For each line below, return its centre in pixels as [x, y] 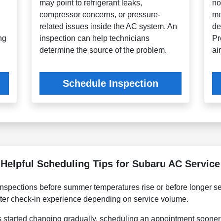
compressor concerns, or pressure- [100, 15]
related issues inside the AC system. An [109, 27]
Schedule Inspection [110, 84]
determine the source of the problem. [103, 50]
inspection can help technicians [95, 38]
